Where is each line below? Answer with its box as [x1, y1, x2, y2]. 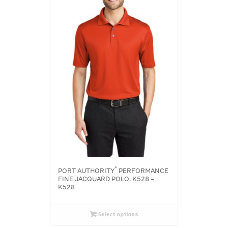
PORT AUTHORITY [58, 168, 115, 175]
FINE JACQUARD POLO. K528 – [58, 176, 155, 183]
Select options [96, 211, 138, 218]
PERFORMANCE [117, 168, 168, 175]
